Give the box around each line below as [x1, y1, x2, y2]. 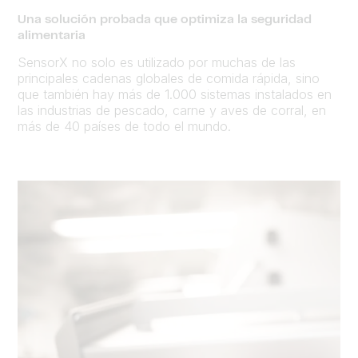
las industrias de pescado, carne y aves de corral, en [18, 101, 326, 118]
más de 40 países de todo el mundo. [18, 117, 231, 134]
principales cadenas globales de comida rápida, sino [18, 70, 320, 86]
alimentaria [18, 30, 86, 42]
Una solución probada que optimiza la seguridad [18, 14, 312, 26]
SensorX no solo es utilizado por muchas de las [18, 54, 296, 70]
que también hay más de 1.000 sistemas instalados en [18, 86, 332, 102]
